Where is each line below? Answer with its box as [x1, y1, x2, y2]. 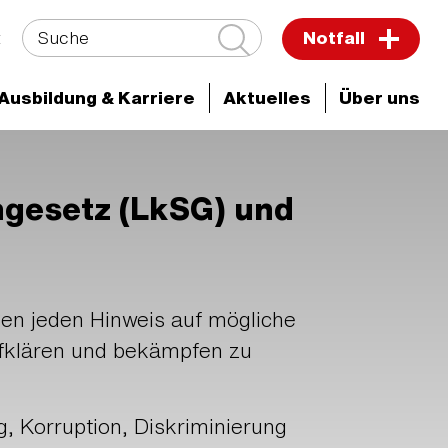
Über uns [339, 89, 420, 107]
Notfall [303, 29, 369, 46]
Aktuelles [223, 89, 311, 107]
